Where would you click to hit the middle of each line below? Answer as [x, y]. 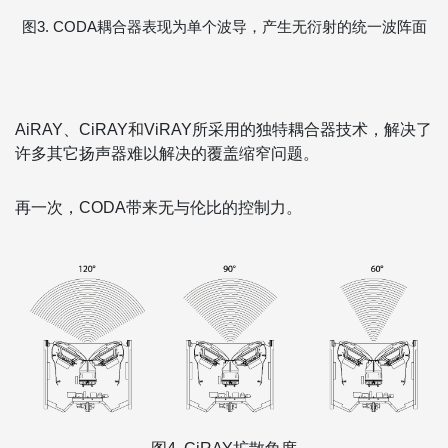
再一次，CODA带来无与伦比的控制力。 [158, 207]
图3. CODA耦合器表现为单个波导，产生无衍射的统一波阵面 [224, 26]
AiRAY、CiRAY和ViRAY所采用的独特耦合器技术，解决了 [223, 129]
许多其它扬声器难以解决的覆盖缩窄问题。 [167, 153]
